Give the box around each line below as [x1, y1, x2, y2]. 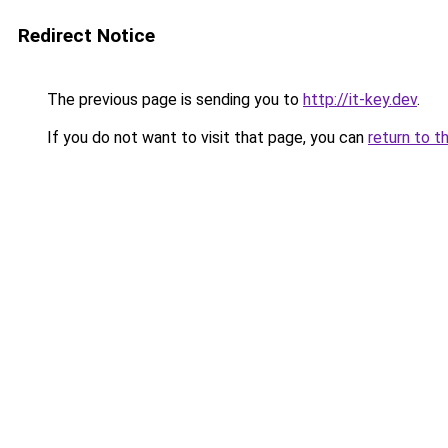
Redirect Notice [18, 24, 155, 47]
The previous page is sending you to [43, 90, 303, 109]
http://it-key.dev [303, 90, 417, 109]
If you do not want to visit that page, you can [43, 128, 368, 147]
